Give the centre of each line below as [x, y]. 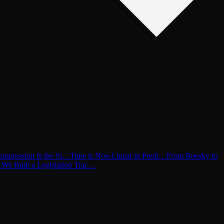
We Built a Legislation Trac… [49, 165]
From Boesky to [192, 156]
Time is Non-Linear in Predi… [118, 156]
